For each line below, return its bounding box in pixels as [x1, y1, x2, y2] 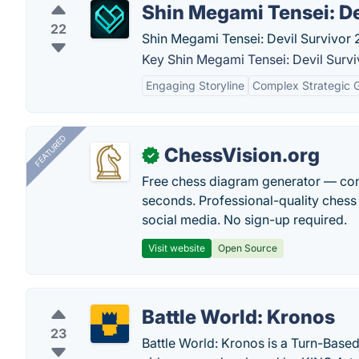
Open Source [218, 242, 277, 254]
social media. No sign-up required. [142, 212, 347, 228]
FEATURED [32, 133, 68, 169]
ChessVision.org [164, 143, 320, 167]
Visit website [148, 242, 205, 254]
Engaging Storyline [146, 79, 244, 92]
